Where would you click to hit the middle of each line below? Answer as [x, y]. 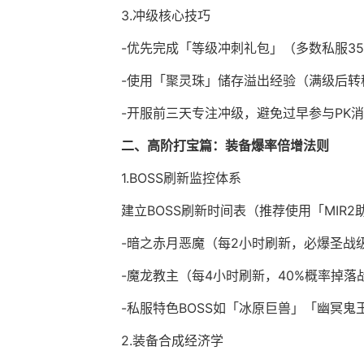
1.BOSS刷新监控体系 [181, 178]
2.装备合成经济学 [172, 341]
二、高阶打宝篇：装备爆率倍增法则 [225, 146]
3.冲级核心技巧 [166, 16]
